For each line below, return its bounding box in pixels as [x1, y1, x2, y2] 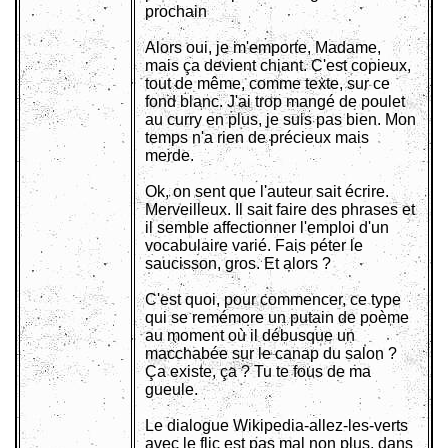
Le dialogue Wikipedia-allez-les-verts [145, 417, 408, 435]
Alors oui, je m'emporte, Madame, [145, 39, 381, 57]
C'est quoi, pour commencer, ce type [145, 291, 401, 309]
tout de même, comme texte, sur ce [145, 75, 390, 93]
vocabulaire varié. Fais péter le [145, 237, 363, 255]
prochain [145, 3, 207, 21]
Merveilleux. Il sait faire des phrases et [145, 201, 415, 219]
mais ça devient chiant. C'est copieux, [145, 57, 411, 75]
